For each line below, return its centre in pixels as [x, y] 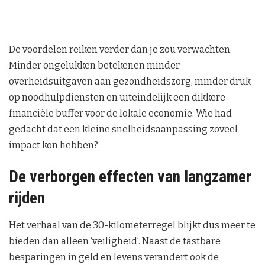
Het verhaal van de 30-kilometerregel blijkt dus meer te [132, 225]
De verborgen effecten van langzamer [130, 177]
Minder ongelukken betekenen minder [94, 65]
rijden [27, 198]
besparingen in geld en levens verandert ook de [114, 257]
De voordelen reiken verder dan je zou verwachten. [120, 49]
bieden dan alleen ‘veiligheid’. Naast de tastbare [115, 241]
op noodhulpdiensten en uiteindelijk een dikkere [117, 97]
